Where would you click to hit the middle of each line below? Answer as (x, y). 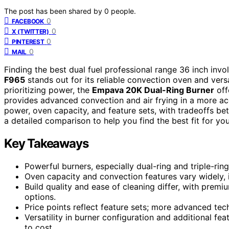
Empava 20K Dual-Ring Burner (153, 90)
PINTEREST (28, 41)
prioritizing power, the (48, 90)
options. (40, 197)
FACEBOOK (28, 21)
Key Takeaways (46, 143)
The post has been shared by (54, 11)
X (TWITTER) (30, 31)
